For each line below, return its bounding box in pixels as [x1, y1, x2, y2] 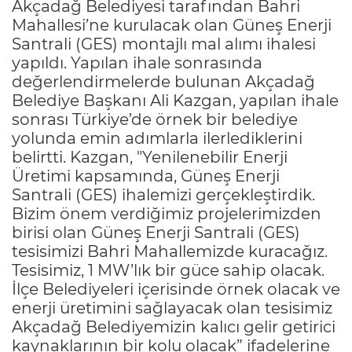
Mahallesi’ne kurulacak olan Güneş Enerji [12, 15, 332, 35]
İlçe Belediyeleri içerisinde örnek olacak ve [12, 279, 340, 299]
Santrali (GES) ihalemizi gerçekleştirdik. [12, 185, 315, 204]
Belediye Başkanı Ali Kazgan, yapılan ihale [12, 90, 339, 110]
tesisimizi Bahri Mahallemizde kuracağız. [12, 241, 328, 261]
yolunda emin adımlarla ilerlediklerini [12, 128, 302, 148]
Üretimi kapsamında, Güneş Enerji [12, 166, 280, 185]
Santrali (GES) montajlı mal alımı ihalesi [12, 34, 316, 53]
